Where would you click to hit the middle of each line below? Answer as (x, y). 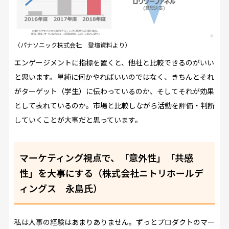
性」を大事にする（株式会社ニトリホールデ (111, 173)
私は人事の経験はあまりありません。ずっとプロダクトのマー (114, 222)
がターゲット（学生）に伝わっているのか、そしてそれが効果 (114, 91)
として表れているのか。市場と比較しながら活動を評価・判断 (114, 106)
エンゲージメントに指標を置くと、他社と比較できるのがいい (114, 63)
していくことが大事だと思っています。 (78, 120)
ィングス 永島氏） (61, 188)
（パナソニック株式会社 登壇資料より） (72, 45)
